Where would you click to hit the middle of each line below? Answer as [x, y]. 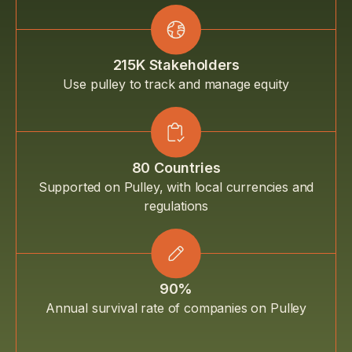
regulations [176, 206]
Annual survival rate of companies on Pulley [176, 308]
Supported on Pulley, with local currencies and [176, 187]
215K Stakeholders [176, 65]
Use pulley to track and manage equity [176, 84]
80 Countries [176, 168]
